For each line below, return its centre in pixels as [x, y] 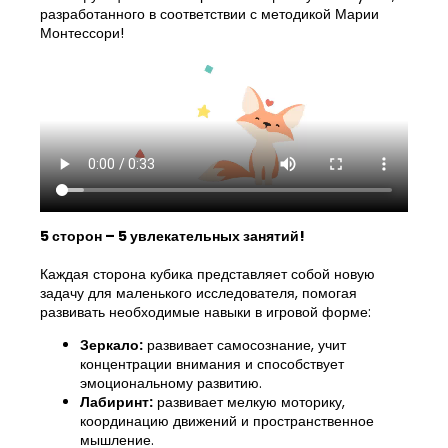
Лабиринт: [116, 401]
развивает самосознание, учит [244, 344]
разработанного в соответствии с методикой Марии [209, 13]
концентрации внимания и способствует [212, 363]
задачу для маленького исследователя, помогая [198, 292]
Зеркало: [111, 344]
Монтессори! [82, 32]
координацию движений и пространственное [227, 420]
